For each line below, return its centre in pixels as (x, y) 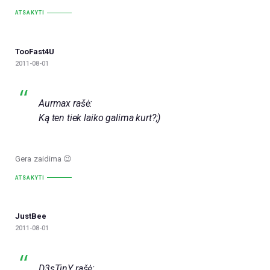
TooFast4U (35, 51)
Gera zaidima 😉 (44, 159)
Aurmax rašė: (66, 104)
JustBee (31, 216)
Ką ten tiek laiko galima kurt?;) (100, 118)
